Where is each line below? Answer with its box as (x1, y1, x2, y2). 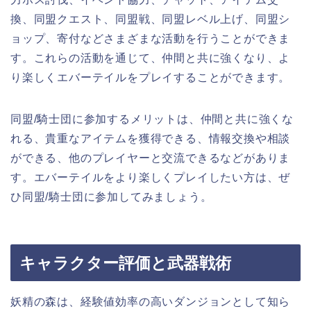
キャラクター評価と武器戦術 (19, 254, 231, 273)
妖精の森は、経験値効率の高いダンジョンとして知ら (10, 296, 291, 308)
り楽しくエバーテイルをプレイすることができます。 (10, 71, 291, 83)
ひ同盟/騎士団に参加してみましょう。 (10, 190, 212, 203)
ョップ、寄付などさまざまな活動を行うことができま (10, 32, 291, 44)
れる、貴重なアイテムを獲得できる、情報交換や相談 (10, 132, 291, 144)
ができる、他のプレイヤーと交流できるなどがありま (10, 151, 291, 164)
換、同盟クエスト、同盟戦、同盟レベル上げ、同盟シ (10, 12, 291, 25)
